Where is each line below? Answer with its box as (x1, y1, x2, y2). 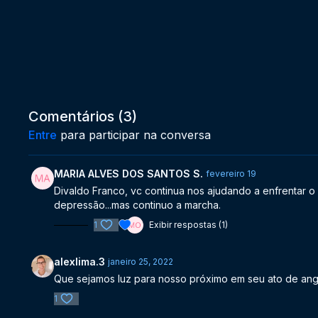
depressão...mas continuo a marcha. (54, 199, 221, 211)
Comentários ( (28, 108, 124, 125)
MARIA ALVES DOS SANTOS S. (54, 168, 204, 180)
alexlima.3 (54, 256, 106, 268)
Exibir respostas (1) (149, 219, 229, 230)
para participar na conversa (57, 128, 212, 142)
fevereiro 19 (206, 168, 257, 179)
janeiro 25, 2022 (108, 256, 174, 267)
